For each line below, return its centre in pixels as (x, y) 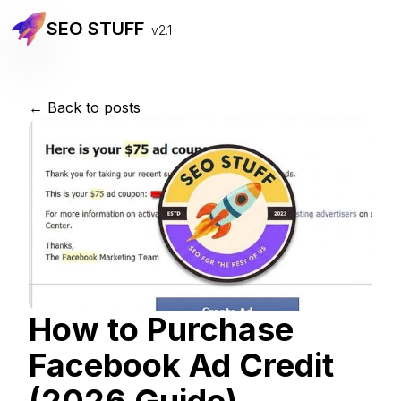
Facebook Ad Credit (181, 366)
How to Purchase (161, 330)
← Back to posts (85, 107)
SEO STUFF (95, 29)
